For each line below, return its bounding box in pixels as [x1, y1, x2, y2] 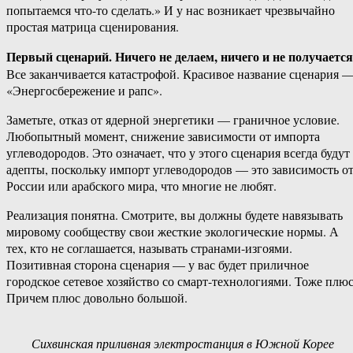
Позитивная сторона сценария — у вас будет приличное [6, 256, 309, 273]
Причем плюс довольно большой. [6, 289, 188, 307]
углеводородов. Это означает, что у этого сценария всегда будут [6, 144, 350, 162]
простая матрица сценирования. [6, 18, 179, 35]
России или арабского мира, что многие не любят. [6, 177, 277, 195]
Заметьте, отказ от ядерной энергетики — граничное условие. [6, 111, 340, 128]
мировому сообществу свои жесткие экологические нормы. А [6, 223, 339, 240]
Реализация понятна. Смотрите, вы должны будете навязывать [6, 206, 343, 224]
